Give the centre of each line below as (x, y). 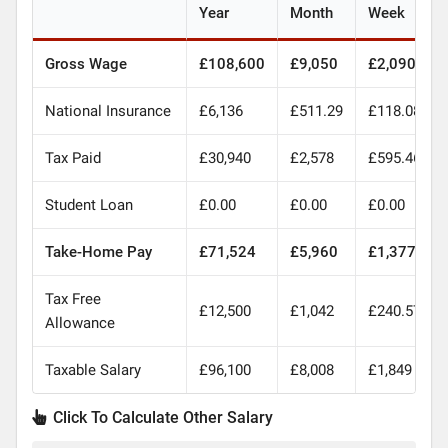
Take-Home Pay (98, 251)
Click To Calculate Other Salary (160, 417)
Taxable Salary (92, 369)
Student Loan (88, 204)
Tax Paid (72, 157)
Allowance (79, 322)
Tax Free (72, 298)
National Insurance (107, 110)
